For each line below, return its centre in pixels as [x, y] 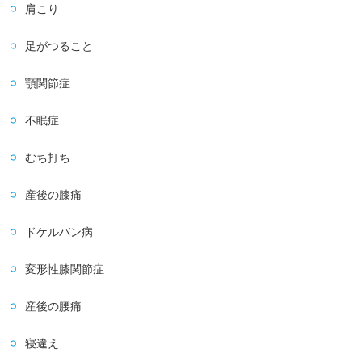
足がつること [59, 46]
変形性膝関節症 [65, 269]
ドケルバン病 [59, 232]
